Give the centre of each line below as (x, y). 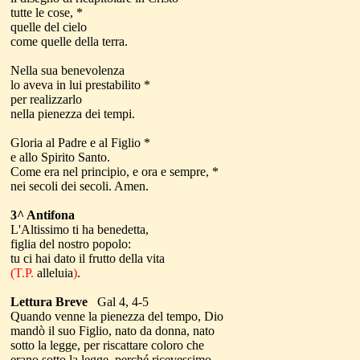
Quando (33, 316)
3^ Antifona (43, 215)
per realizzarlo (46, 99)
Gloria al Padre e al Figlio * (80, 143)
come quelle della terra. (69, 41)
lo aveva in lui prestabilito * (80, 85)
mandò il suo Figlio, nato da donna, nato (112, 331)
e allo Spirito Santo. (62, 157)
